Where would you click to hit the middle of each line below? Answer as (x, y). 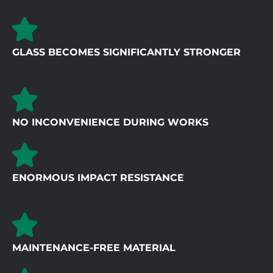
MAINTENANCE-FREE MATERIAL (94, 248)
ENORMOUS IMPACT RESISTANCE (98, 178)
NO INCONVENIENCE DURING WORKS (110, 122)
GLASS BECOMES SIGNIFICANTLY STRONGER (126, 52)
